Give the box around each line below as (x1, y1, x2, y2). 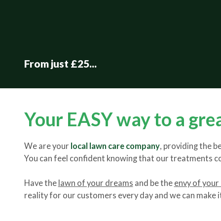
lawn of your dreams (58, 178, 133, 188)
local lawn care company (70, 141, 160, 151)
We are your (24, 141, 71, 151)
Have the (24, 178, 58, 188)
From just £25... (24, 57, 97, 70)
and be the (133, 178, 174, 188)
